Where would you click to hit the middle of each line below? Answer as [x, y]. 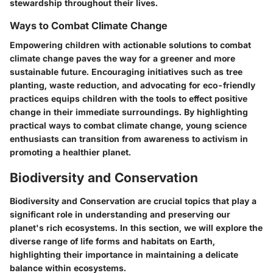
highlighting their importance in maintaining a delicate [124, 254]
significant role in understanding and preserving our [120, 214]
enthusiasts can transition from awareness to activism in [129, 139]
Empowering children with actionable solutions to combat [130, 45]
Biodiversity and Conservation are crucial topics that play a [133, 200]
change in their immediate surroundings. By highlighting [129, 112]
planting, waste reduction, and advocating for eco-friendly [133, 85]
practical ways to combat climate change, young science [128, 126]
